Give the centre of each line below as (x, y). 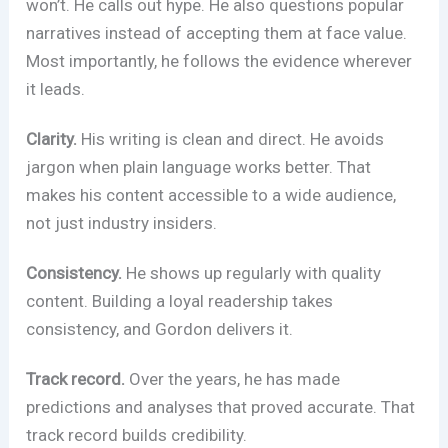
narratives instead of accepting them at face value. (217, 33)
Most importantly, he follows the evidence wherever (219, 61)
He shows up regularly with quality (252, 272)
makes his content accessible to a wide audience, (211, 194)
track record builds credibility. (137, 434)
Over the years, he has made (233, 378)
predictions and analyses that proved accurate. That (221, 406)
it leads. (56, 89)
